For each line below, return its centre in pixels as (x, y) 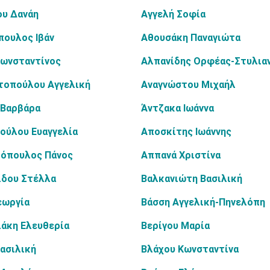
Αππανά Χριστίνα (181, 155)
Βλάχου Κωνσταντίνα (190, 249)
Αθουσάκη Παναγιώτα (191, 38)
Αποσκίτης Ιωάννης (186, 132)
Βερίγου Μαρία (175, 226)
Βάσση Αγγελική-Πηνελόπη (203, 202)
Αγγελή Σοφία (173, 14)
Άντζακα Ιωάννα (177, 108)
